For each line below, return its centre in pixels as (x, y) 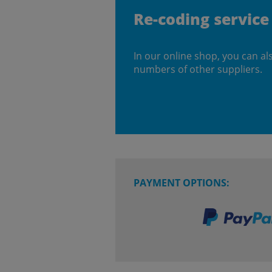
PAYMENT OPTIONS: (182, 182)
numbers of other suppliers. (198, 69)
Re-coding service (201, 19)
